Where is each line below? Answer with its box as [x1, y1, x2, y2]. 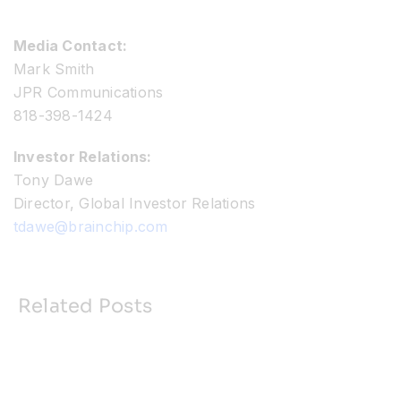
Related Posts [17, 294, 153, 319]
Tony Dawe [13, 171, 94, 190]
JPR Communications [13, 83, 164, 102]
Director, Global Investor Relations [13, 194, 256, 213]
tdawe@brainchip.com [13, 218, 168, 236]
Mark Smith [13, 60, 95, 79]
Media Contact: [13, 37, 128, 55]
